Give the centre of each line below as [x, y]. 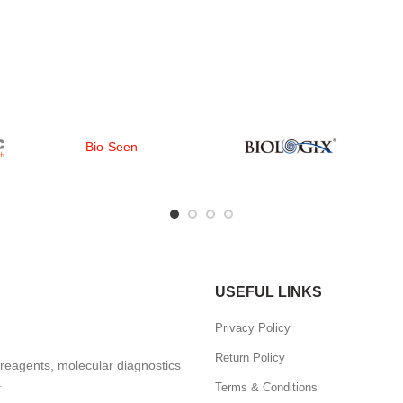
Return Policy [250, 357]
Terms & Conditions [266, 387]
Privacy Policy [253, 327]
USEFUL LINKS [269, 291]
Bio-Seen [112, 146]
